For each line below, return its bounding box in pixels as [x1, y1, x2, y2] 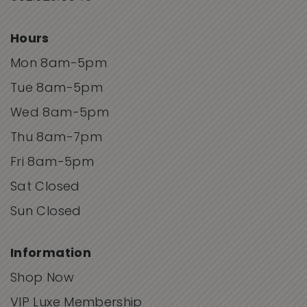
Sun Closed [10, 206, 82, 219]
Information [10, 247, 91, 261]
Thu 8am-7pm [10, 132, 102, 145]
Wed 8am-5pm [10, 107, 109, 121]
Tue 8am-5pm [10, 82, 103, 96]
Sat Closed [10, 181, 80, 195]
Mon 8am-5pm [10, 58, 107, 71]
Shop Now [10, 272, 74, 286]
